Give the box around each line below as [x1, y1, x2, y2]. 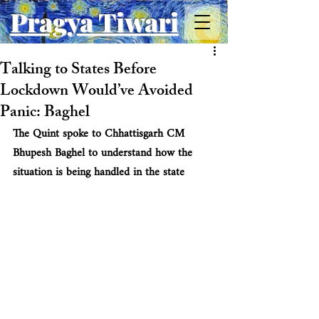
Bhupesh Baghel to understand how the [13, 142, 196, 165]
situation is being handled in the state [13, 161, 184, 184]
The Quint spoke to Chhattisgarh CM [13, 122, 188, 146]
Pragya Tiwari [9, 4, 179, 38]
